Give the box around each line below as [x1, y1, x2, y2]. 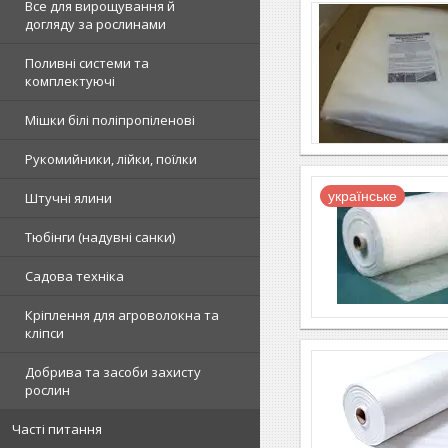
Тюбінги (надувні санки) [25, 228, 175, 246]
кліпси [25, 324, 64, 342]
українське [328, 187, 397, 204]
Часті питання [12, 420, 102, 438]
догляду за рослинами [25, 15, 166, 33]
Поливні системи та [25, 54, 149, 72]
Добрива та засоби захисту [25, 363, 201, 381]
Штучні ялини [25, 189, 112, 207]
